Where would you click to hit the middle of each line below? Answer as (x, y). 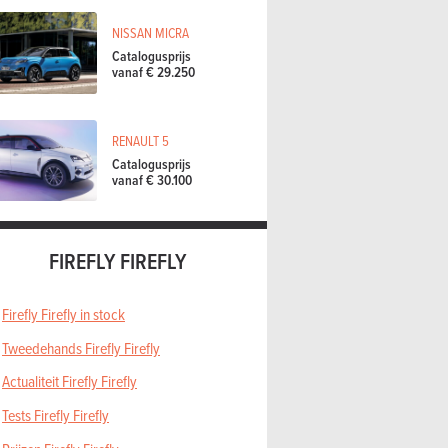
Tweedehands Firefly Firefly (81, 347)
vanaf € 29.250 (153, 71)
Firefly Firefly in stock (63, 314)
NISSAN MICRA (150, 33)
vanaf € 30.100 (152, 179)
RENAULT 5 (140, 141)
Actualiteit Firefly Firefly (69, 381)
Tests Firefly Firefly (55, 415)
